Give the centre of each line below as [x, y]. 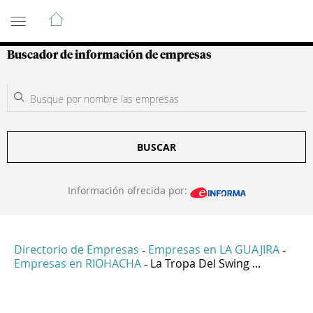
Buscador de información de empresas [109, 55]
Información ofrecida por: [129, 190]
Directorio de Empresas [77, 250]
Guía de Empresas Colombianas [132, 13]
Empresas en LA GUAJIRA [214, 250]
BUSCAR [156, 147]
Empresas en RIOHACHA [78, 264]
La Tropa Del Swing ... [205, 264]
